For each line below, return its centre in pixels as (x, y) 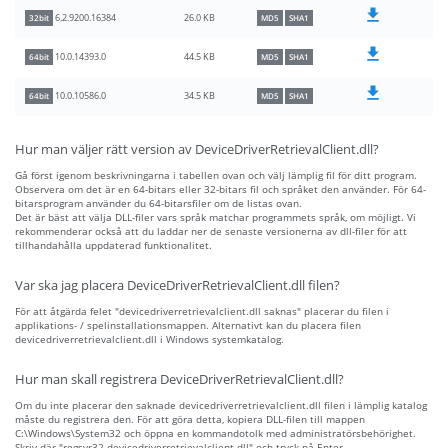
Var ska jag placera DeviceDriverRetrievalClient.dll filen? (177, 286)
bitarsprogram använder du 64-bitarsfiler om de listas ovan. (158, 203)
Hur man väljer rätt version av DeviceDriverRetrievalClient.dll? (197, 150)
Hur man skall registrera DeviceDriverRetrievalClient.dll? (179, 380)
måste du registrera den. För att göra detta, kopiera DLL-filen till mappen (190, 419)
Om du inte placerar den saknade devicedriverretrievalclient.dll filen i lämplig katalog (221, 405)
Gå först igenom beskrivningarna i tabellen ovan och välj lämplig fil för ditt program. (216, 175)
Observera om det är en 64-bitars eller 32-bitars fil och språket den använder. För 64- (220, 189)
